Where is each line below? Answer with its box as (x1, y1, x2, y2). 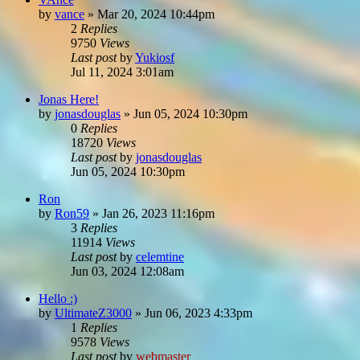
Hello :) (39, 291, 77, 305)
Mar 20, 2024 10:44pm (97, 6, 215, 21)
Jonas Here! (39, 92, 99, 106)
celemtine (136, 249, 184, 264)
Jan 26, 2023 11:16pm (102, 206, 215, 220)
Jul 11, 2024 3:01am (71, 64, 174, 79)
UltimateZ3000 (55, 305, 132, 320)
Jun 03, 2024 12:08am (71, 264, 184, 278)
